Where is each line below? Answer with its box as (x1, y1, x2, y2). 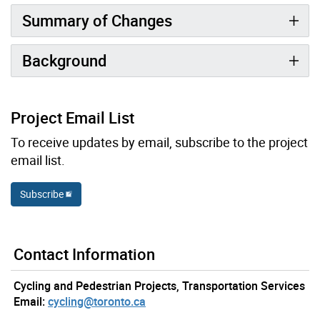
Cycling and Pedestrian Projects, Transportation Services (14, 277, 305, 294)
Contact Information (14, 243, 155, 264)
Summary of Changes (22, 9, 172, 31)
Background (22, 49, 106, 71)
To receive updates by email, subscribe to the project (11, 133, 308, 151)
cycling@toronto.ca (48, 293, 146, 309)
